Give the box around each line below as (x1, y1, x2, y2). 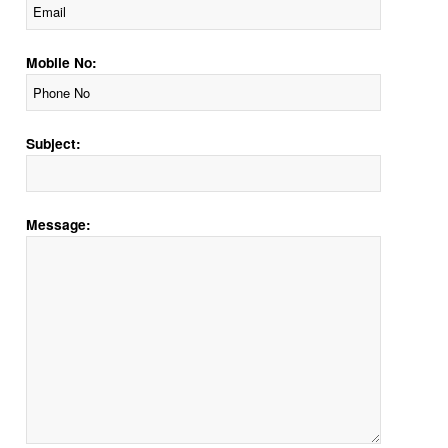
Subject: (26, 132, 82, 153)
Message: (26, 213, 92, 234)
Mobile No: (26, 51, 98, 72)
